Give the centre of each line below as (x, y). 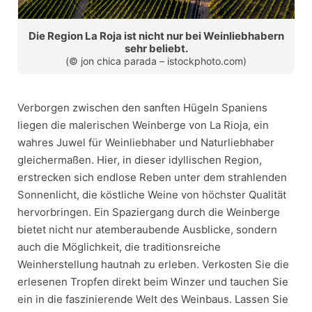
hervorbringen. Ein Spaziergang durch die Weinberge (149, 212)
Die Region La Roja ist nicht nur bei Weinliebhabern (156, 36)
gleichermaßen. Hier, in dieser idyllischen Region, (140, 160)
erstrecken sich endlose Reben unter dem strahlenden (152, 178)
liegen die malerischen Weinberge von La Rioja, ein (143, 125)
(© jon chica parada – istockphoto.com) (156, 61)
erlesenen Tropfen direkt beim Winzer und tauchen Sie (153, 282)
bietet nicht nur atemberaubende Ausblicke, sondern (147, 230)
